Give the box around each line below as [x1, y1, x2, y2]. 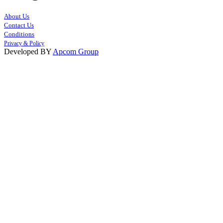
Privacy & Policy [4, 40, 44, 47]
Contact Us [4, 22, 34, 29]
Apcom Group [53, 47, 99, 56]
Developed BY [4, 47, 53, 56]
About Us [4, 13, 29, 20]
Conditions [4, 31, 34, 38]
